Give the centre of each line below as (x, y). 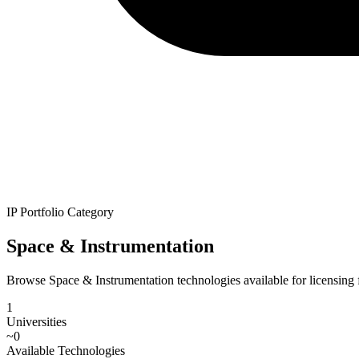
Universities (36, 321)
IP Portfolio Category (60, 212)
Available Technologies (66, 350)
